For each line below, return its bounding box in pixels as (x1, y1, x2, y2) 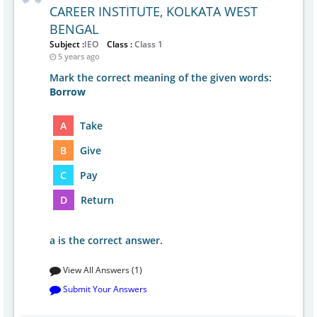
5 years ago (58, 52, 100, 62)
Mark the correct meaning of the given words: (50, 71, 272, 84)
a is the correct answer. (50, 234, 163, 247)
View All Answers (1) (61, 264, 142, 276)
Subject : (50, 38, 84, 50)
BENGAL (50, 21, 98, 38)
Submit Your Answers (61, 283, 147, 295)
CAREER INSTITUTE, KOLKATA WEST (50, 3, 258, 20)
